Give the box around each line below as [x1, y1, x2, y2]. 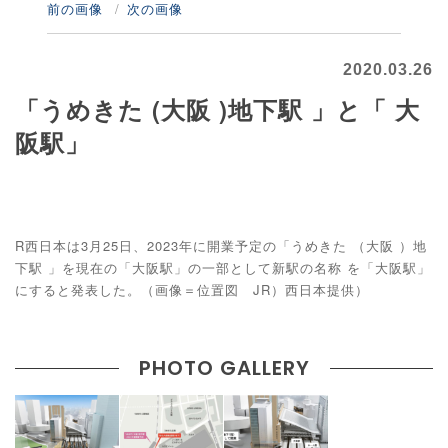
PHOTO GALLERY [138, 354, 310, 383]
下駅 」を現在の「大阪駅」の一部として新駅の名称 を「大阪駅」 [15, 258, 431, 278]
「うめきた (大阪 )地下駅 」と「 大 [15, 92, 420, 127]
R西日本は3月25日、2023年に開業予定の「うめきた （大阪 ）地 [15, 236, 427, 256]
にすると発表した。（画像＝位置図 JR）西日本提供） [15, 280, 369, 300]
